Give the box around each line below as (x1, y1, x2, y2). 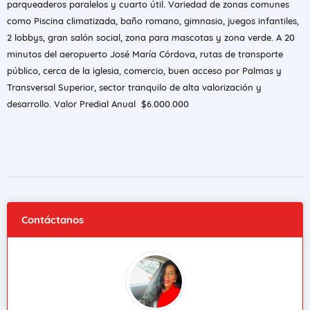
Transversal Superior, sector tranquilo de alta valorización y (7, 82, 262, 93)
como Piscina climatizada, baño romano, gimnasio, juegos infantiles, (7, 15, 299, 26)
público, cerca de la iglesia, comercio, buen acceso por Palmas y (7, 65, 282, 76)
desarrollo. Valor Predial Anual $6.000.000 (7, 98, 189, 109)
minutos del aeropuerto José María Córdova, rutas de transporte (7, 48, 283, 60)
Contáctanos (21, 213, 84, 226)
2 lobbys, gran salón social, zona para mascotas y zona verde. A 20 (7, 32, 295, 43)
